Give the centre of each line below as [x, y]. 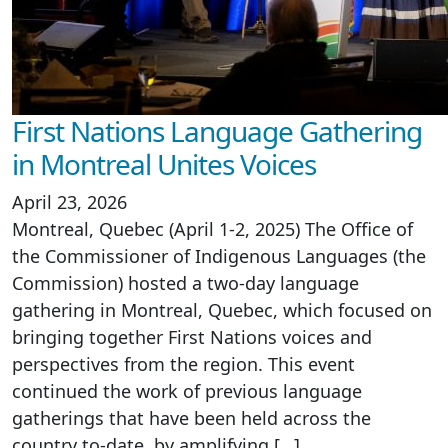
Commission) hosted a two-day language [185, 283]
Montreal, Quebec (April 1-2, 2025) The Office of [212, 229]
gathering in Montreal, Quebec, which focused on [222, 310]
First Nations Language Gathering [217, 131]
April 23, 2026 [69, 202]
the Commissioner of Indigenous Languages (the [219, 256]
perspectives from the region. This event [183, 364]
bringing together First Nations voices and [192, 337]
